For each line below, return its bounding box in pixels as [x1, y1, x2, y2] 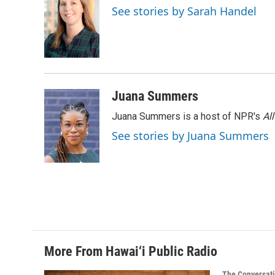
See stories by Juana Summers [112, 128, 269, 143]
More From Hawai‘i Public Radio [44, 244, 217, 259]
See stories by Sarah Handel [112, 4, 257, 18]
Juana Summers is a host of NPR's [112, 110, 263, 122]
